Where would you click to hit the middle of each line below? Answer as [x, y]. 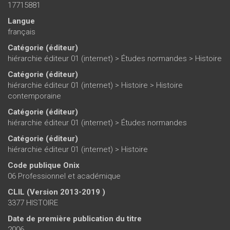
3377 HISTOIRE [33, 203]
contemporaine [34, 96]
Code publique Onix [44, 165]
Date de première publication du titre [75, 218]
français [22, 32]
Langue [21, 21]
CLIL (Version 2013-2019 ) [56, 192]
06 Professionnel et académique [64, 176]
